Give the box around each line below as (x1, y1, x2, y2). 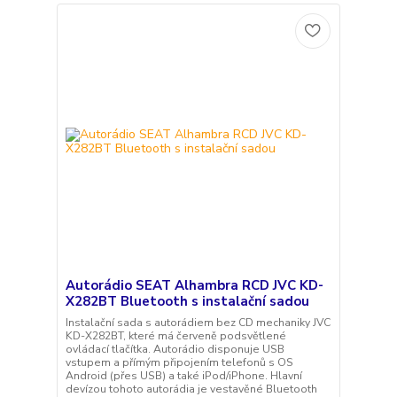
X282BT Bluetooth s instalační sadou (65, 292, 309, 311)
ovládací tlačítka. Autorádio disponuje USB (65, 342, 284, 357)
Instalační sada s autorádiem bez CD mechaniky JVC (65, 315, 331, 331)
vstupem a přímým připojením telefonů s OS (65, 355, 293, 370)
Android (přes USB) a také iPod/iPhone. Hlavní (65, 369, 302, 384)
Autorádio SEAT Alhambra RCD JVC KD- (65, 276, 323, 295)
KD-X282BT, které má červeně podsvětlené (65, 329, 286, 344)
